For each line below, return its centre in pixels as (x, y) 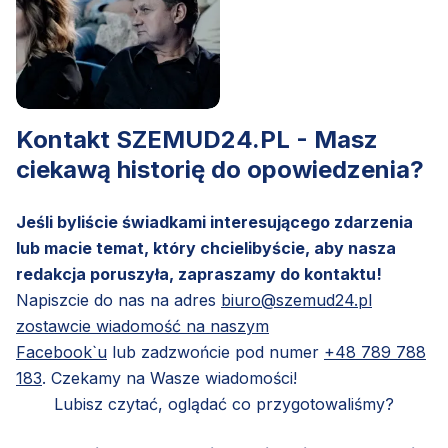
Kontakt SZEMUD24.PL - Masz (197, 139)
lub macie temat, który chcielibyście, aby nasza (206, 247)
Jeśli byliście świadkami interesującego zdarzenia (214, 221)
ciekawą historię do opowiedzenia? (220, 169)
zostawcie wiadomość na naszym (142, 325)
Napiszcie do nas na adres (118, 299)
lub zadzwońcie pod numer (215, 351)
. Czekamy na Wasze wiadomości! (169, 377)
